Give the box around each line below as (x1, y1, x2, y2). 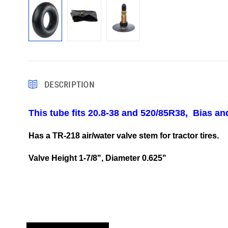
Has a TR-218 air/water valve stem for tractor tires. (28, 131, 219, 140)
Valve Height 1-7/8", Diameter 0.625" (28, 153, 166, 162)
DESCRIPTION (44, 79, 94, 90)
